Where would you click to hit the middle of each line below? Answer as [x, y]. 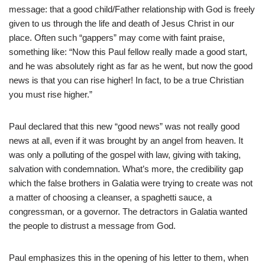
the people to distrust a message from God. [92, 226]
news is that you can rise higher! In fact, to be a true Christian [126, 80]
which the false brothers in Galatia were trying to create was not [131, 183]
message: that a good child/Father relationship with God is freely [132, 9]
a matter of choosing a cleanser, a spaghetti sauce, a [110, 198]
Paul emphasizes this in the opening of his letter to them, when [129, 258]
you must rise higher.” [51, 95]
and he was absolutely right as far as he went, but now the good [131, 66]
